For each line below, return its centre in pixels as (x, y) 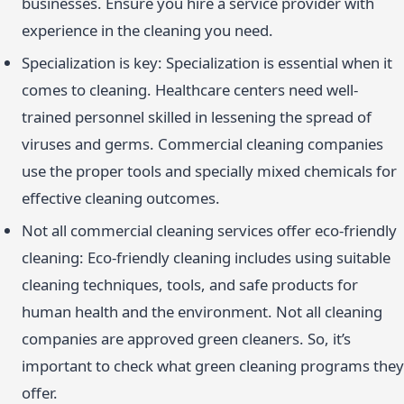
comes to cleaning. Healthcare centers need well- (190, 89)
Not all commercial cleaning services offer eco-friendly (209, 231)
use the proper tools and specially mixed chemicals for (209, 170)
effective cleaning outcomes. (121, 197)
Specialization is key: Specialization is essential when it (207, 62)
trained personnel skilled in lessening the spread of (197, 116)
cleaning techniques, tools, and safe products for (190, 285)
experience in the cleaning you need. (147, 30)
